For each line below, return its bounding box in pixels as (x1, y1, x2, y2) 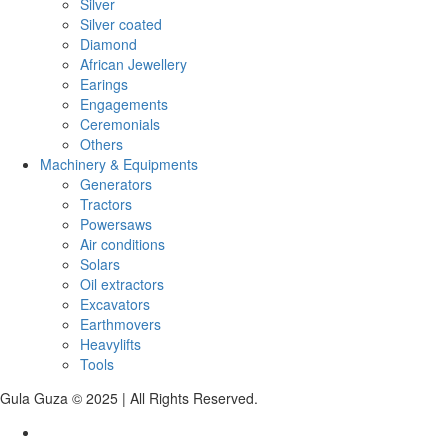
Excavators (80, 293, 150, 314)
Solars (80, 253, 120, 274)
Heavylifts (80, 333, 141, 354)
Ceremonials (80, 113, 160, 134)
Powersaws (80, 213, 152, 234)
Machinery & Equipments (40, 153, 198, 174)
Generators (80, 173, 152, 194)
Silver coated (80, 13, 162, 34)
